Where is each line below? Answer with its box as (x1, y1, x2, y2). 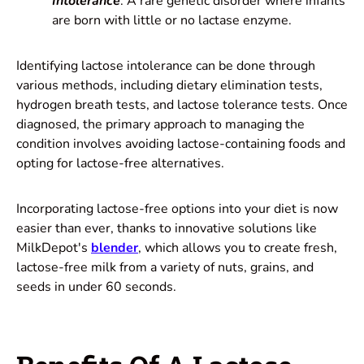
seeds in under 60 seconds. (16, 278, 176, 297)
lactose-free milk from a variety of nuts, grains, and (16, 258, 314, 277)
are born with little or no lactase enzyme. (52, 11, 292, 30)
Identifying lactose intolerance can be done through (16, 57, 315, 76)
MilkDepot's (16, 239, 91, 258)
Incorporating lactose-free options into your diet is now (16, 200, 338, 219)
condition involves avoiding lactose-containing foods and (16, 135, 345, 154)
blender (91, 239, 138, 258)
